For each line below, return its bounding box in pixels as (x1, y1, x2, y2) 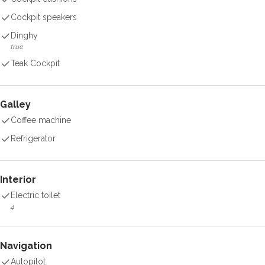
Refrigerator (11, 134, 56, 143)
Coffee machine (11, 115, 71, 125)
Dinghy (11, 31, 38, 40)
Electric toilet (11, 190, 60, 200)
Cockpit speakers (11, 12, 77, 22)
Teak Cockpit (11, 59, 60, 68)
